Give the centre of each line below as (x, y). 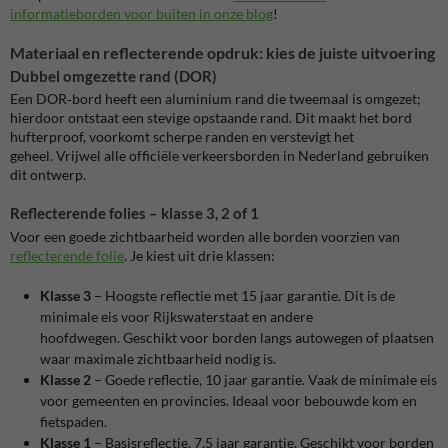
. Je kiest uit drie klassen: (199, 256)
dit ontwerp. (48, 175)
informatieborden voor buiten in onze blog (141, 13)
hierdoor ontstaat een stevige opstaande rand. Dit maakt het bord (211, 118)
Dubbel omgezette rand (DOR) (113, 75)
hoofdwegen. (80, 338)
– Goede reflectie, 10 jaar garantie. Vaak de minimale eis (264, 380)
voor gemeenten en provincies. (134, 401)
